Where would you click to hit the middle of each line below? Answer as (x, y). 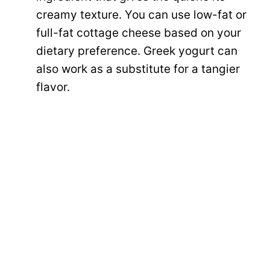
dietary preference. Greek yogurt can (137, 51)
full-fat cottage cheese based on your (139, 33)
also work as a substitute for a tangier (138, 69)
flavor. (53, 87)
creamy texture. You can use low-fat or (141, 15)
